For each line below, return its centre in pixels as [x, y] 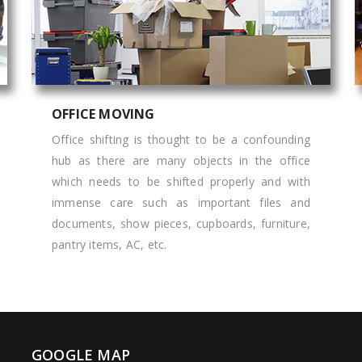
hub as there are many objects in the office [181, 160]
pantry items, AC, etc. [109, 244]
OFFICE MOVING [103, 114]
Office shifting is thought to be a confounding [181, 139]
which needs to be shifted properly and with [181, 181]
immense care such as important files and [181, 202]
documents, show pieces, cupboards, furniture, [181, 223]
